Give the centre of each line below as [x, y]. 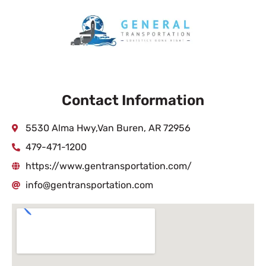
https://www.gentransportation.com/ [108, 166]
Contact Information [133, 100]
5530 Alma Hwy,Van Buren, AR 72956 [108, 128]
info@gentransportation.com [89, 185]
